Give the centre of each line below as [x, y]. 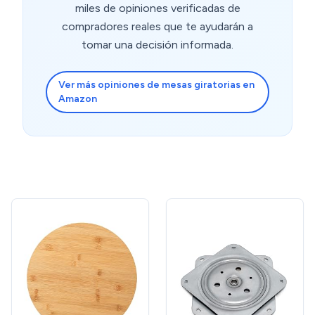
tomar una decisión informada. [157, 45]
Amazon [78, 99]
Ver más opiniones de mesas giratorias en [156, 85]
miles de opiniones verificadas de [157, 8]
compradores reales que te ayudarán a [157, 27]
